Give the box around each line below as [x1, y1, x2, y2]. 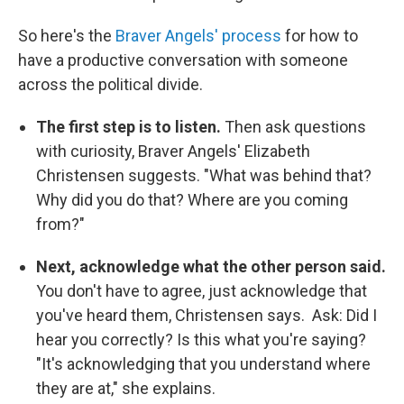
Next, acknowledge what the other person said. [36, 256, 386, 276]
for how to [281, 25, 358, 45]
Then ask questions [225, 116, 366, 136]
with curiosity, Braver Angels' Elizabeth [36, 141, 310, 161]
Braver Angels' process [115, 25, 281, 45]
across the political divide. [18, 74, 203, 94]
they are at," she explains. [36, 378, 216, 398]
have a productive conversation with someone [18, 50, 348, 69]
